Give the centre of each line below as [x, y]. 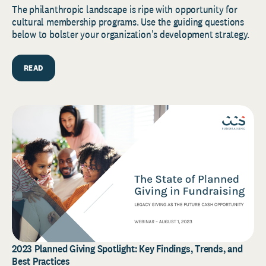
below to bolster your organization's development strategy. [131, 34]
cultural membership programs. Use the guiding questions [128, 22]
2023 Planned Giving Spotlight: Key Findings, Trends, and [127, 248]
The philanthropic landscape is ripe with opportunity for [125, 9]
